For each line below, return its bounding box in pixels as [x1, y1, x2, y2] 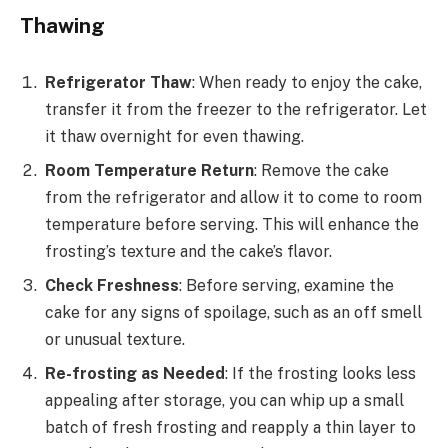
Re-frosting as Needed [45, 364, 225, 384]
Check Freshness [45, 276, 179, 296]
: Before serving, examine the [179, 276, 394, 296]
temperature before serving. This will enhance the [45, 215, 419, 235]
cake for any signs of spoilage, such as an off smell [45, 303, 422, 323]
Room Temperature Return [45, 161, 254, 181]
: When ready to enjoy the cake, [192, 73, 422, 93]
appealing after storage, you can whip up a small [45, 391, 404, 411]
